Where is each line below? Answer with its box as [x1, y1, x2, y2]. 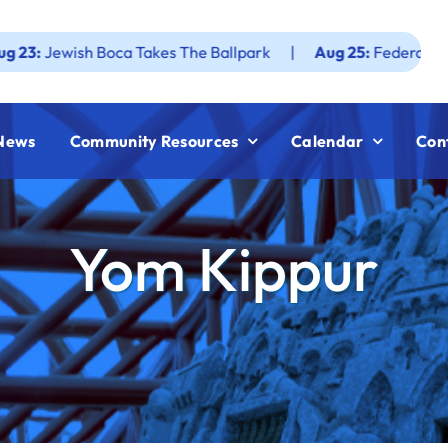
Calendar [291, 130, 364, 151]
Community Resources [69, 130, 239, 151]
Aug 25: [239, 41, 299, 62]
